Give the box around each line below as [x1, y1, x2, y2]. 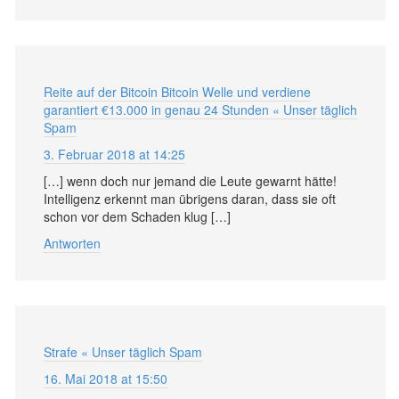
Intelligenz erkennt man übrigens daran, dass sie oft [44, 189, 336, 208]
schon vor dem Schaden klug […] [44, 207, 231, 225]
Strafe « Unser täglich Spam [44, 342, 202, 361]
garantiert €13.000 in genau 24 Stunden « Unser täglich [44, 100, 357, 118]
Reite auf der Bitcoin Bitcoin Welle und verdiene [44, 82, 311, 101]
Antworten [44, 233, 101, 252]
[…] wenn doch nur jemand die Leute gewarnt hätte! [44, 171, 337, 190]
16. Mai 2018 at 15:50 [44, 369, 167, 387]
